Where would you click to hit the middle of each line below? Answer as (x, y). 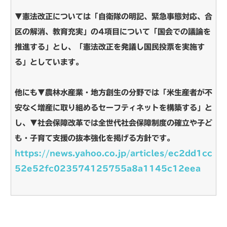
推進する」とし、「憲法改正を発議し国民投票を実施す (110, 47)
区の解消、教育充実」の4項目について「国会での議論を (113, 31)
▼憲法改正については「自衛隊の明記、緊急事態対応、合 (113, 16)
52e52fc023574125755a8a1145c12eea (108, 168)
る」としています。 (49, 62)
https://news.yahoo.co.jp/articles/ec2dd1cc (113, 153)
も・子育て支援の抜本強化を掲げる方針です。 (94, 138)
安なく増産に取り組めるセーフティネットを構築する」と (113, 107)
